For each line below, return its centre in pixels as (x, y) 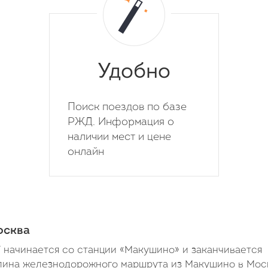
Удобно (134, 73)
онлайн (86, 152)
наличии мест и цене (119, 137)
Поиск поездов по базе (127, 107)
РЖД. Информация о (121, 122)
